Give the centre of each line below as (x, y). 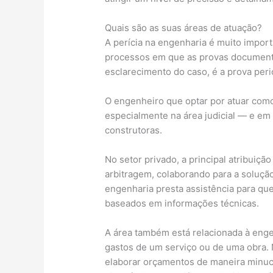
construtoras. (134, 130)
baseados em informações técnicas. (182, 203)
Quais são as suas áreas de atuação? (184, 27)
